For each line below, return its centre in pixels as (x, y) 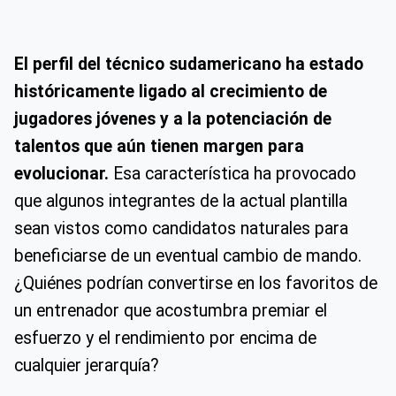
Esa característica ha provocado (232, 173)
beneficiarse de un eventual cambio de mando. (188, 255)
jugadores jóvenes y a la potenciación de (173, 118)
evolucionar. (61, 173)
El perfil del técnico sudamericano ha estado (189, 64)
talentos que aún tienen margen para (159, 146)
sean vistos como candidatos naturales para (181, 228)
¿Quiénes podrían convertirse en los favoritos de (196, 283)
